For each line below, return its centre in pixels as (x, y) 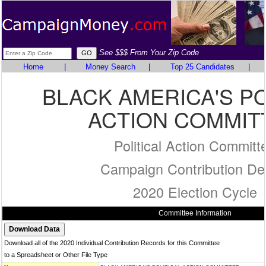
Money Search (110, 67)
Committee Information (195, 213)
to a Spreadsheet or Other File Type (56, 255)
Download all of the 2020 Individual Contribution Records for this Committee (112, 243)
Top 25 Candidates (202, 67)
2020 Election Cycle (195, 192)
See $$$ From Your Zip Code (149, 53)
